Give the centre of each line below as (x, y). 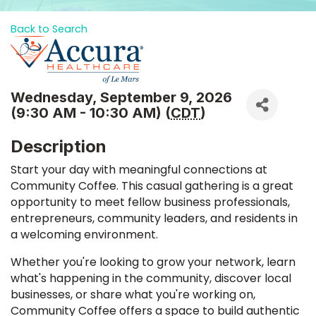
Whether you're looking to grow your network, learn (153, 262)
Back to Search (49, 29)
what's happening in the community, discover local (151, 279)
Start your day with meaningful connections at (139, 170)
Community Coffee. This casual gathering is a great (152, 186)
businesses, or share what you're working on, (133, 295)
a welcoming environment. (84, 235)
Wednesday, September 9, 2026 (121, 97)
